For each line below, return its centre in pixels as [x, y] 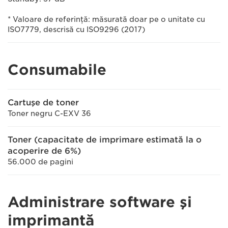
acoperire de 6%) [44, 151]
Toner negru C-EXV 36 [49, 113]
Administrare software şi [100, 202]
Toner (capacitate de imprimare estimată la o [105, 140]
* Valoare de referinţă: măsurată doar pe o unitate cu [106, 19]
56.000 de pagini [40, 162]
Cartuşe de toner [43, 103]
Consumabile [57, 70]
